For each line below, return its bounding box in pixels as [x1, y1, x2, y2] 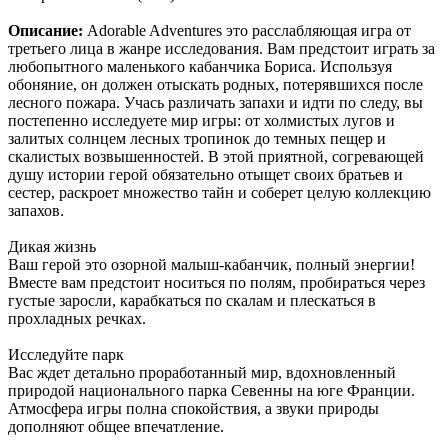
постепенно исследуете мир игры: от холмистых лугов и [8, 112, 395, 130]
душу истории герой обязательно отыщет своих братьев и [8, 166, 403, 184]
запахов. [8, 202, 64, 220]
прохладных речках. [8, 310, 146, 328]
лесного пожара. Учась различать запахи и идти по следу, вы [8, 94, 423, 112]
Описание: [8, 22, 83, 40]
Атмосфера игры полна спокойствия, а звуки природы [8, 400, 379, 418]
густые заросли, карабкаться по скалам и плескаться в [8, 292, 376, 310]
